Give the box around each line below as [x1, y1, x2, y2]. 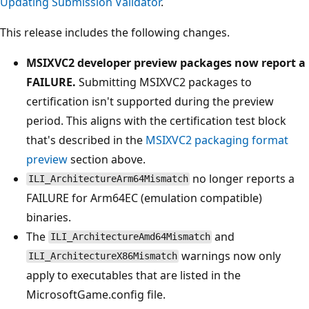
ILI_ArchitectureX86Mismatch [28, 250, 177, 262]
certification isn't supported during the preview [26, 93, 274, 109]
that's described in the [26, 132, 146, 148]
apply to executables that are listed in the [26, 267, 241, 283]
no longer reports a [190, 170, 295, 186]
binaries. [26, 209, 71, 225]
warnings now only [179, 248, 281, 263]
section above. [68, 151, 146, 167]
